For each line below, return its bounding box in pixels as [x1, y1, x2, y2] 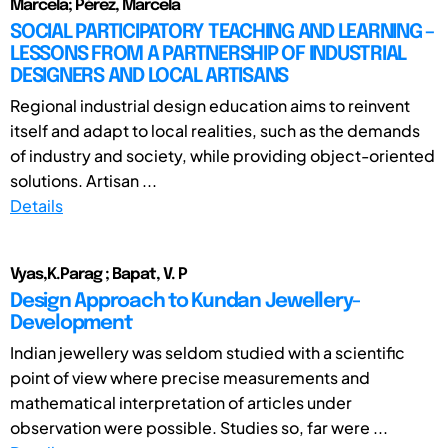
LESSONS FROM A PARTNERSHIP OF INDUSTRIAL [10, 43, 406, 65]
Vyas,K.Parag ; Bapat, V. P [10, 265, 187, 283]
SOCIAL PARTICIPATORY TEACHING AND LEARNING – [10, 21, 434, 43]
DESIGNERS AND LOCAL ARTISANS [10, 65, 288, 87]
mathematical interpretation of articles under [10, 391, 352, 413]
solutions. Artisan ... [10, 169, 157, 191]
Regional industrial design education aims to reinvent [10, 94, 410, 116]
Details [10, 194, 63, 216]
